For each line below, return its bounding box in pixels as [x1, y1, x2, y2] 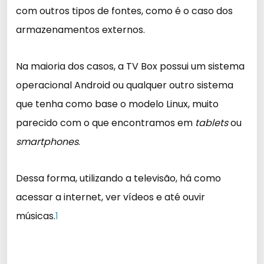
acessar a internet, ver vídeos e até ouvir [16, 190, 205, 204]
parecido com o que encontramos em [16, 116, 195, 130]
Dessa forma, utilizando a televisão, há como [16, 171, 221, 185]
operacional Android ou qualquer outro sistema [16, 78, 233, 92]
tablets [195, 116, 228, 130]
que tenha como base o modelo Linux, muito [16, 97, 219, 111]
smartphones [16, 135, 78, 148]
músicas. [16, 209, 55, 223]
